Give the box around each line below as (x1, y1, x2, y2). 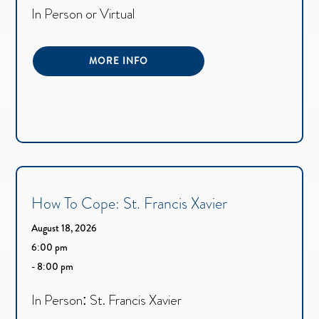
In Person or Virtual (31, 3, 135, 24)
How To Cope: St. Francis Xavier (31, 192, 228, 214)
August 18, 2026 (31, 220, 98, 235)
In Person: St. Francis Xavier (31, 289, 182, 310)
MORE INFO (89, 53, 149, 68)
